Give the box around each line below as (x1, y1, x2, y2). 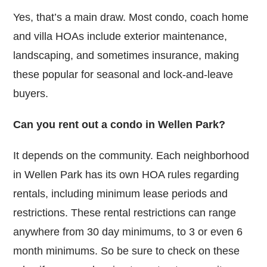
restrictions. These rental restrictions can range (13, 206, 237, 219)
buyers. (13, 87, 49, 100)
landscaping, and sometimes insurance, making (13, 49, 240, 61)
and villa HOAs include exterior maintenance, (13, 30, 228, 42)
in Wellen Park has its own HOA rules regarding (13, 168, 240, 181)
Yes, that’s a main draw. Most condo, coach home (13, 11, 249, 23)
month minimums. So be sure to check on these (13, 244, 240, 257)
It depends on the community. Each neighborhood (13, 149, 250, 162)
